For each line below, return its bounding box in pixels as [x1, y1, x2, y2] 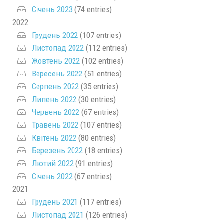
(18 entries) [83, 146, 122, 155]
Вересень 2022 [32, 69, 82, 78]
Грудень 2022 [32, 30, 78, 40]
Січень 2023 [32, 4, 73, 14]
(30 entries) [76, 94, 116, 104]
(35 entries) [79, 81, 118, 91]
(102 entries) [80, 56, 123, 66]
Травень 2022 [32, 120, 78, 130]
